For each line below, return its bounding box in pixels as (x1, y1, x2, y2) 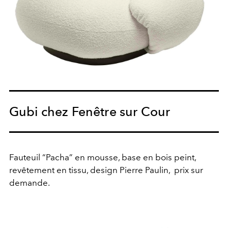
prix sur (174, 164, 203, 175)
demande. (9, 177, 50, 188)
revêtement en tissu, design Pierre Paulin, (9, 164, 170, 175)
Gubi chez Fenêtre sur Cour (9, 103, 170, 119)
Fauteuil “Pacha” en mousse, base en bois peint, (9, 152, 196, 162)
